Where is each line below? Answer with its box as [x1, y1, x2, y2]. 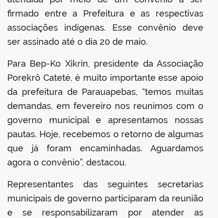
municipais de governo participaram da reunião [7, 193, 203, 204]
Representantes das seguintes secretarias [7, 179, 203, 190]
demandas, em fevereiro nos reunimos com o [7, 101, 203, 111]
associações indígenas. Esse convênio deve [7, 22, 203, 33]
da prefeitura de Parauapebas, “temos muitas [7, 87, 203, 97]
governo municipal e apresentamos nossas [7, 115, 203, 126]
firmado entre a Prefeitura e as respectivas [7, 8, 203, 19]
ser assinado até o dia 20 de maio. [7, 36, 148, 47]
